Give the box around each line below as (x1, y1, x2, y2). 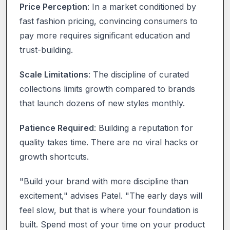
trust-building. (20, 44, 73, 55)
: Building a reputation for (94, 122, 193, 133)
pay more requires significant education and (20, 30, 190, 41)
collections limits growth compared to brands (20, 83, 195, 94)
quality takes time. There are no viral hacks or (20, 137, 199, 147)
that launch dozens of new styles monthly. (20, 98, 185, 108)
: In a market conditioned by (87, 1, 196, 12)
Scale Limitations (20, 69, 88, 80)
